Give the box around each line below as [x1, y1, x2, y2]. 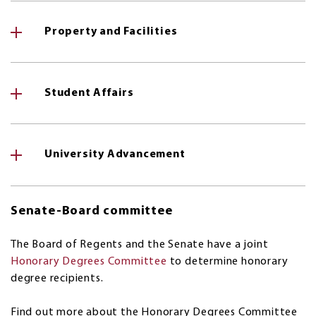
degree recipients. [11, 272, 104, 284]
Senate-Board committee [11, 204, 173, 218]
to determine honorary [166, 255, 288, 267]
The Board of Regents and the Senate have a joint [11, 238, 269, 250]
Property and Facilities [44, 25, 178, 37]
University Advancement [44, 149, 186, 161]
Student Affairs [44, 87, 134, 99]
